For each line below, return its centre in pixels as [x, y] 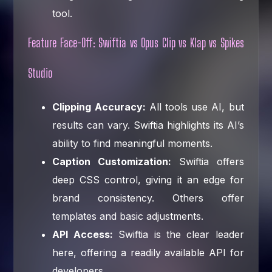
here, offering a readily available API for [148, 252]
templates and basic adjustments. [128, 216]
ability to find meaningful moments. [133, 143]
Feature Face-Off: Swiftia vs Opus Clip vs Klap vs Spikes [136, 42]
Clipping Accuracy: [99, 107]
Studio [40, 73]
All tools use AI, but [195, 107]
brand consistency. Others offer [148, 198]
